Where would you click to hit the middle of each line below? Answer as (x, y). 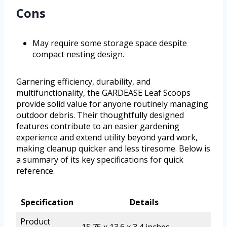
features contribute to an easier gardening (98, 126)
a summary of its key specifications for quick (100, 159)
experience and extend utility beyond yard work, (107, 137)
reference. (35, 171)
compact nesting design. (78, 54)
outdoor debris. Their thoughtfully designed (100, 115)
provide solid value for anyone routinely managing (112, 104)
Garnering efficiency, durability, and (83, 81)
